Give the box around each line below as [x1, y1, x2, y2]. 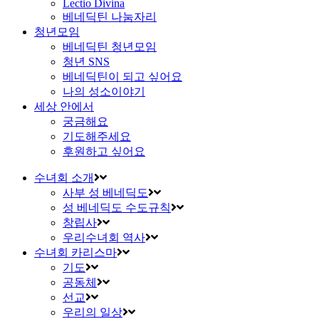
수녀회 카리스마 [34, 246, 117, 258]
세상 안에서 [34, 100, 94, 113]
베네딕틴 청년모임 [63, 41, 157, 53]
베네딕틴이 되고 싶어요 [63, 70, 182, 83]
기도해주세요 [63, 130, 131, 142]
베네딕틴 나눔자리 [63, 11, 157, 23]
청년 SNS [63, 56, 110, 68]
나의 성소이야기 [63, 85, 145, 98]
